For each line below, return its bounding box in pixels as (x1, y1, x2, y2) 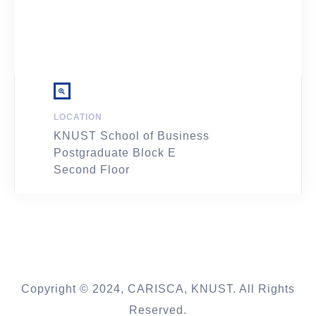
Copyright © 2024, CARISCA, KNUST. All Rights (21, 283, 295, 296)
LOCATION (54, 112, 102, 123)
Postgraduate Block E (54, 147, 176, 159)
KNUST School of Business (54, 130, 209, 142)
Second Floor (54, 164, 130, 176)
